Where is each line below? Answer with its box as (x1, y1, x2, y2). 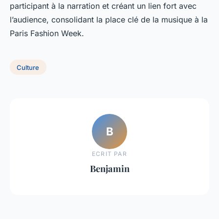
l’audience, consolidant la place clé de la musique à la (10, 14, 208, 24)
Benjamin (89, 162, 130, 175)
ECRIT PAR (92, 150, 127, 158)
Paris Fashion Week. (10, 28, 84, 38)
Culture (17, 63, 40, 71)
